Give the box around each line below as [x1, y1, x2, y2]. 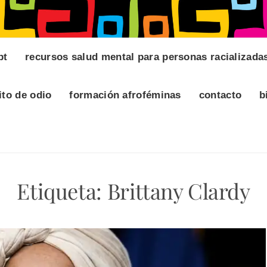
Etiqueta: [17, 176, 107, 206]
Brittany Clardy [107, 176, 250, 206]
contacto [198, 89, 242, 101]
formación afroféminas [69, 89, 181, 101]
